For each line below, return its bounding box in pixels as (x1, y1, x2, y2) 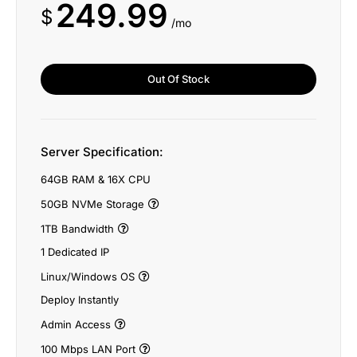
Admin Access (41, 318, 111, 331)
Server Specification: (41, 144, 163, 159)
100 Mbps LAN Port (41, 343, 135, 355)
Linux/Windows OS (41, 270, 135, 283)
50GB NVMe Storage (41, 198, 144, 210)
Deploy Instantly (41, 293, 119, 306)
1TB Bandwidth (41, 222, 114, 235)
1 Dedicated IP (41, 245, 109, 258)
